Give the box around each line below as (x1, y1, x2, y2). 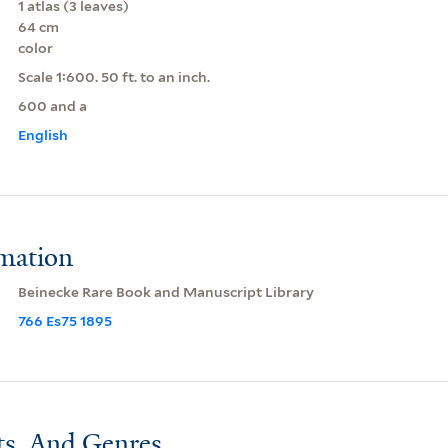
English (17, 126, 68, 143)
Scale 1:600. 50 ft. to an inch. (17, 68, 210, 85)
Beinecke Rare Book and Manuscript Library (17, 283, 314, 300)
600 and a (17, 97, 87, 114)
